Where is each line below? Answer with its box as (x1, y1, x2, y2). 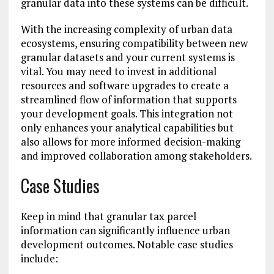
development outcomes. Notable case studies (20, 237, 233, 252)
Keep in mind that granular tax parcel (20, 209, 196, 224)
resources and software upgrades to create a (20, 78, 229, 93)
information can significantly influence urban (20, 223, 230, 238)
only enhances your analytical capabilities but (20, 120, 234, 135)
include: (20, 251, 58, 266)
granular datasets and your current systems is (20, 50, 235, 65)
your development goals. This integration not (20, 106, 233, 121)
